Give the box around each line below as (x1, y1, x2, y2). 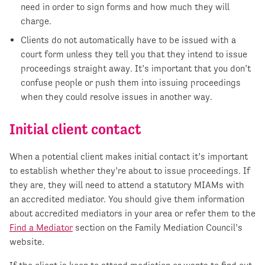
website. (9, 236, 44, 248)
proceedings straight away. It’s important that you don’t (21, 63, 251, 75)
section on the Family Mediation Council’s (73, 222, 243, 234)
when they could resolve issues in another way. (21, 91, 213, 103)
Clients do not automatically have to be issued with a (21, 34, 237, 46)
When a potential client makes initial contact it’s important (9, 151, 248, 163)
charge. (21, 15, 52, 27)
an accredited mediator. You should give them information (9, 193, 244, 205)
